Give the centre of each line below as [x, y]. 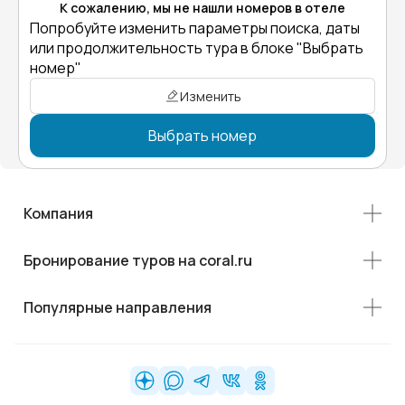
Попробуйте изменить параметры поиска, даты [195, 28]
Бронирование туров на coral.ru [138, 260]
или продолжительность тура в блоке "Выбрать [197, 48]
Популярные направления [118, 307]
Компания [58, 213]
